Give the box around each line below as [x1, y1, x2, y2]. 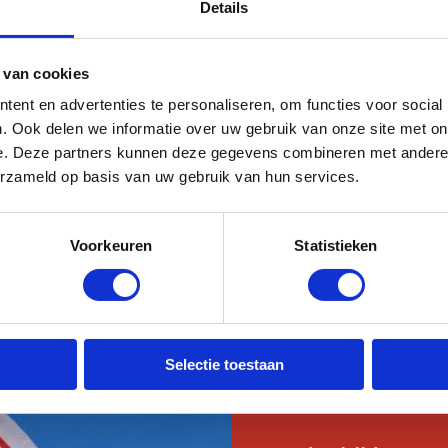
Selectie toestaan [164, 356, 284, 374]
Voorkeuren [70, 237, 152, 255]
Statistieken [294, 237, 378, 255]
